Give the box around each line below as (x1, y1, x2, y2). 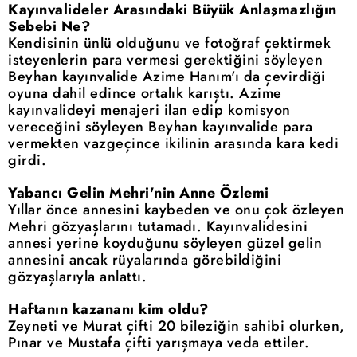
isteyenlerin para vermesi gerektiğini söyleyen (8, 49, 323, 70)
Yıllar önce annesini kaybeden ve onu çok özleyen (8, 198, 344, 220)
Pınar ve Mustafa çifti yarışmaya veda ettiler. (8, 331, 309, 353)
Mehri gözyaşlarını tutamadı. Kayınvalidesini (8, 215, 308, 237)
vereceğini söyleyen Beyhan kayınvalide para (8, 116, 313, 137)
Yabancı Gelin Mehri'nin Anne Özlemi (8, 182, 269, 203)
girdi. (8, 149, 46, 171)
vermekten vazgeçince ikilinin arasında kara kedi (8, 132, 339, 154)
